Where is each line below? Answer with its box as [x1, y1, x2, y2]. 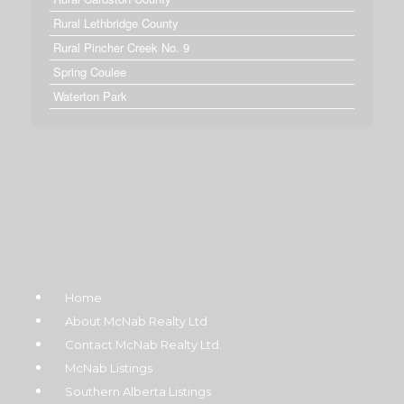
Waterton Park [53, 87, 127, 105]
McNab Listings [65, 361, 152, 376]
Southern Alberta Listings [65, 384, 211, 399]
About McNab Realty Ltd [65, 314, 207, 329]
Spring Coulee [53, 62, 126, 80]
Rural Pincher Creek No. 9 [53, 38, 189, 56]
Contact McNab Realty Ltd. [65, 337, 222, 353]
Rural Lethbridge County [53, 14, 179, 32]
